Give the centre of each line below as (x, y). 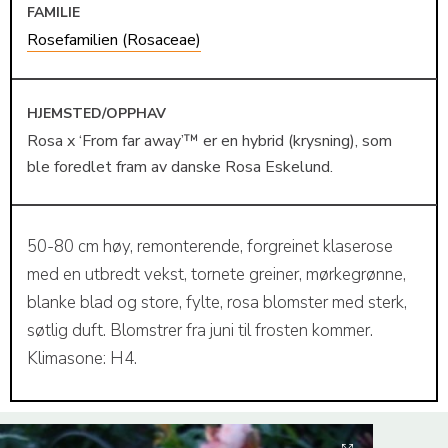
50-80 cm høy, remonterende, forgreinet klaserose (209, 247)
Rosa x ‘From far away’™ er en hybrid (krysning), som (209, 140)
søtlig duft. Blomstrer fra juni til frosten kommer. (199, 331)
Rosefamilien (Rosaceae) (113, 40)
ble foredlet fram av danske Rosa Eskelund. (179, 166)
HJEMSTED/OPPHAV (96, 113)
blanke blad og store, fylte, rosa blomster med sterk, (216, 303)
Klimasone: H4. (81, 359)
